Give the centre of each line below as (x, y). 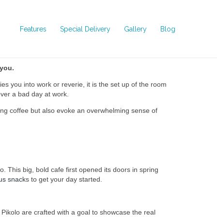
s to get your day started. (64, 179)
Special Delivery (85, 29)
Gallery (135, 29)
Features (33, 29)
